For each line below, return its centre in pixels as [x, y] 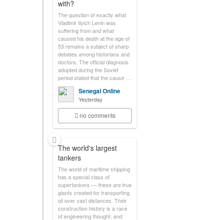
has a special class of [84, 177]
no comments [97, 115]
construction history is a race [93, 208]
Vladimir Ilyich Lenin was [87, 23]
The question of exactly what [92, 15]
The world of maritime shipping [94, 169]
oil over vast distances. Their [92, 200]
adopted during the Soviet [88, 70]
